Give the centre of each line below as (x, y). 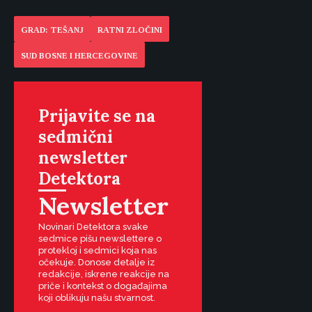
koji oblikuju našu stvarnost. (97, 298)
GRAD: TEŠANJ (52, 30)
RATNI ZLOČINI (130, 30)
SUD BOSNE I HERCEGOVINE (79, 56)
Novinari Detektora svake (93, 227)
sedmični (76, 137)
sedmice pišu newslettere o (100, 239)
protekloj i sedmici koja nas (97, 250)
